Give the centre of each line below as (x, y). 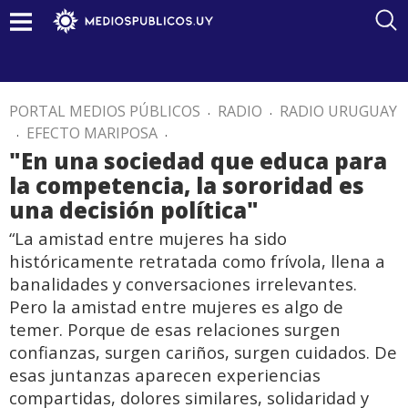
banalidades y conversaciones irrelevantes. (183, 284)
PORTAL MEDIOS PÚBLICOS (105, 111)
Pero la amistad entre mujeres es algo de (176, 306)
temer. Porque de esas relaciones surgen (175, 329)
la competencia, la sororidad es (187, 185)
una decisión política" (134, 210)
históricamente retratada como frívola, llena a (197, 261)
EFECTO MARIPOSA (92, 133)
